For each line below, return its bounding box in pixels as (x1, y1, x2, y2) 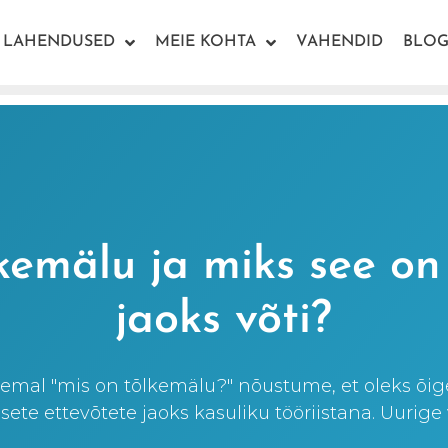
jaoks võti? (115, 298, 333, 343)
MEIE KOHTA (155, 34, 256, 50)
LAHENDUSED (3, 34, 115, 50)
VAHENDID (296, 34, 383, 50)
